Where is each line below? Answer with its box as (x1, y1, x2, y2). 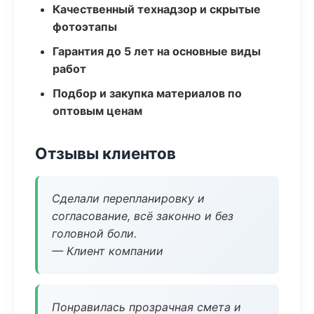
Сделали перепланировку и (52, 191, 205, 205)
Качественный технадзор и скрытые (53, 2, 261, 16)
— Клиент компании (52, 244, 163, 258)
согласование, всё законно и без (52, 209, 233, 223)
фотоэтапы (53, 20, 117, 34)
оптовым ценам (53, 104, 142, 118)
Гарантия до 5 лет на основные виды (53, 44, 261, 58)
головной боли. (52, 226, 137, 240)
